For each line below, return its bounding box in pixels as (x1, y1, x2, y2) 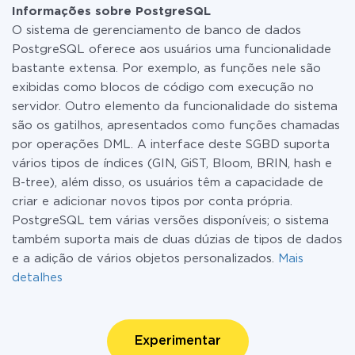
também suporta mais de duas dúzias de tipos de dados (12, 235, 342, 245)
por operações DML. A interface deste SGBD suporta (12, 139, 330, 150)
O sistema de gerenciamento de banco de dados (12, 25, 301, 36)
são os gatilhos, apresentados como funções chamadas (12, 120, 340, 131)
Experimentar (134, 335, 221, 347)
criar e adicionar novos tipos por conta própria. (12, 197, 292, 207)
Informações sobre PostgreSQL (12, 6, 211, 17)
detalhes (12, 273, 63, 283)
